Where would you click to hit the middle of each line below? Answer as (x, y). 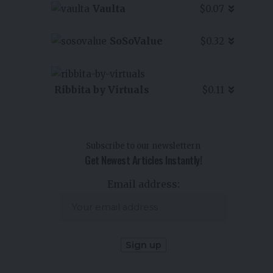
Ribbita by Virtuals (101, 89)
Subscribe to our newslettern (144, 146)
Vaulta (109, 8)
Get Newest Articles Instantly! (144, 160)
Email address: (143, 184)
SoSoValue (136, 41)
